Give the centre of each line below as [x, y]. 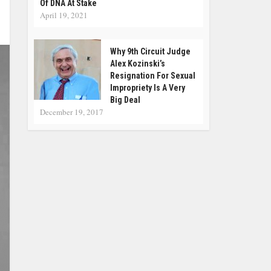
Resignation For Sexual [153, 76]
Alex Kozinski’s [138, 64]
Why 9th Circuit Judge [150, 51]
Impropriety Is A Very [148, 88]
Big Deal [125, 100]
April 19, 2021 [64, 15]
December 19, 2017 [72, 112]
